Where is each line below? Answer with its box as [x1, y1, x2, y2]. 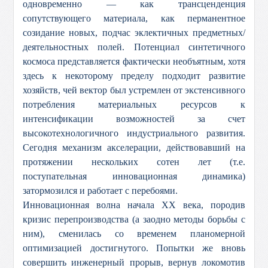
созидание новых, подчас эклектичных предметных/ [23, 28, 245, 38]
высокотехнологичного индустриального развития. [23, 128, 245, 138]
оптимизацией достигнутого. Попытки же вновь [23, 243, 245, 253]
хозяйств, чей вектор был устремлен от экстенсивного [23, 85, 245, 95]
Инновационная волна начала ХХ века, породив [23, 200, 245, 210]
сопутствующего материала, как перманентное [23, 13, 245, 23]
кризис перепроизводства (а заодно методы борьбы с [23, 214, 245, 224]
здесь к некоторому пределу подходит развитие [23, 71, 245, 81]
